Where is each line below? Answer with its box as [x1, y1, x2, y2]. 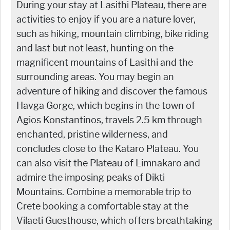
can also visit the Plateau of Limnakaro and [16, 157, 200, 169]
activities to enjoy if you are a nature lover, [16, 13, 196, 25]
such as [16, 28, 49, 40]
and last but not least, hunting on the [16, 42, 174, 54]
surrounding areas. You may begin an [16, 71, 174, 83]
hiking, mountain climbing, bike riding [51, 28, 209, 40]
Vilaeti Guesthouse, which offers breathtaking [16, 215, 213, 226]
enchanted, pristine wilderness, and [16, 128, 168, 140]
